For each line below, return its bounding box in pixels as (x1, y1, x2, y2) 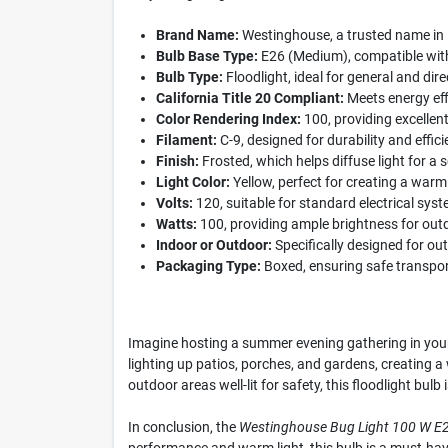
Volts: (155, 195, 193, 211)
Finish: (155, 153, 199, 169)
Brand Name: (155, 27, 239, 43)
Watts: (155, 216, 197, 232)
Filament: (155, 132, 217, 148)
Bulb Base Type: (155, 48, 258, 64)
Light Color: (155, 174, 230, 190)
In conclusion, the (127, 419, 239, 435)
